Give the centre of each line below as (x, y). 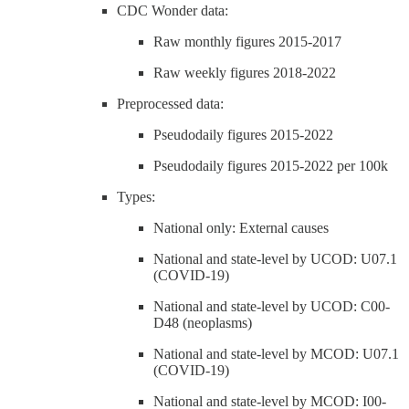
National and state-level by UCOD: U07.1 (275, 258)
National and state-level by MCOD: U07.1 (276, 353)
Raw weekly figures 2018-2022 (245, 72)
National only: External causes (241, 227)
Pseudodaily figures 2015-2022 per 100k (271, 165)
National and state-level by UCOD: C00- (272, 306)
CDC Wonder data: (173, 10)
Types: (136, 196)
